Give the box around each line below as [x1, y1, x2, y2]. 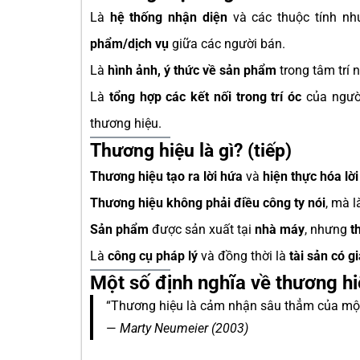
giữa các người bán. [169, 36, 285, 51]
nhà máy [255, 222, 305, 237]
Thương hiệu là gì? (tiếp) [90, 140, 292, 162]
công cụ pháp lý [108, 248, 198, 264]
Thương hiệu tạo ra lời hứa [90, 169, 243, 184]
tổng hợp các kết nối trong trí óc [108, 89, 302, 104]
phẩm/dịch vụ [90, 36, 169, 51]
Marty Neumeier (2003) [120, 321, 248, 336]
